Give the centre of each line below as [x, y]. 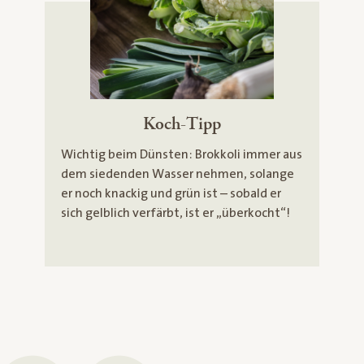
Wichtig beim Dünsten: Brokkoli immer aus [181, 154]
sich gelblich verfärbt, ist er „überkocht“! [175, 212]
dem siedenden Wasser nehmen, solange [177, 173]
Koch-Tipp [182, 123]
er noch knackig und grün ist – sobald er [171, 193]
